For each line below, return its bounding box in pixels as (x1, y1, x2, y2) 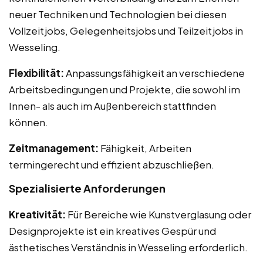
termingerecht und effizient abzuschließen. (9, 157, 214, 171)
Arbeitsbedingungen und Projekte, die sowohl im (9, 82, 240, 96)
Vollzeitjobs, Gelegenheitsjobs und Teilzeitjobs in (9, 23, 243, 37)
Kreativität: (9, 207, 66, 221)
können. (9, 115, 48, 129)
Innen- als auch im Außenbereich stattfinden (9, 99, 216, 112)
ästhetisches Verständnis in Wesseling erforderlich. (9, 240, 248, 254)
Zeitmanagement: (9, 141, 99, 154)
